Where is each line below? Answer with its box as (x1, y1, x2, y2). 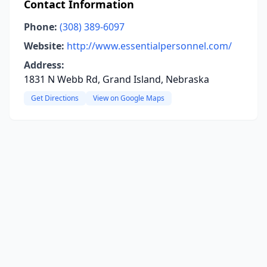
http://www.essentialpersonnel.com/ (67, 39, 232, 52)
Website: (24, 39, 64, 52)
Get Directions (31, 93, 79, 103)
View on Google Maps (93, 93, 164, 103)
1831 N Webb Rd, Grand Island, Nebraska (24, 73, 209, 86)
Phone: (24, 20, 57, 33)
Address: (24, 58, 64, 72)
